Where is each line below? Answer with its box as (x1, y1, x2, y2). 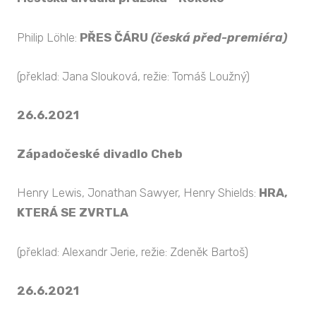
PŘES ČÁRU (80, 30, 148, 44)
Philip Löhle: (17, 30, 80, 44)
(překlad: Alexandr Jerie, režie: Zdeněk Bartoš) (17, 244, 248, 259)
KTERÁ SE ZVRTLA (17, 205, 128, 220)
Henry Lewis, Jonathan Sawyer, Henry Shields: (17, 186, 259, 200)
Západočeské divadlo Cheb (17, 147, 183, 162)
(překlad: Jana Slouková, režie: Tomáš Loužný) (17, 68, 250, 83)
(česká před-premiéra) (151, 30, 287, 44)
